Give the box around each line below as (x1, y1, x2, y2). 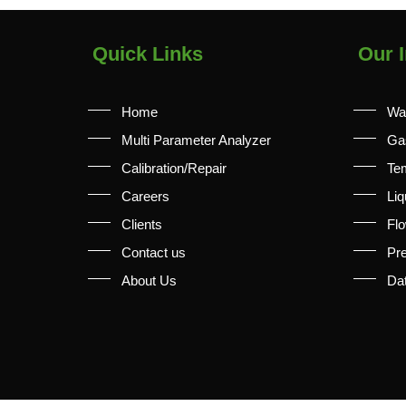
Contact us (121, 244, 186, 260)
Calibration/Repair (121, 159, 227, 176)
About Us (121, 272, 177, 288)
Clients (121, 216, 162, 232)
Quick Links (92, 42, 203, 65)
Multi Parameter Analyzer (121, 131, 271, 148)
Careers (121, 188, 169, 204)
